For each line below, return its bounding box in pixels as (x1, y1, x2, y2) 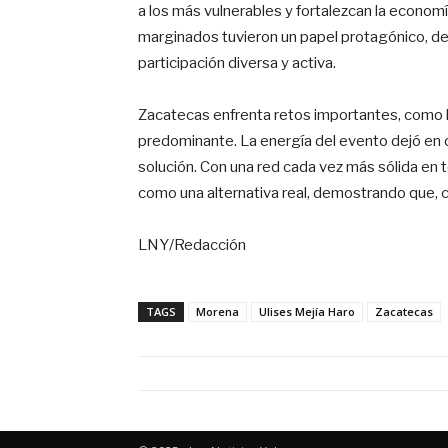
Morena (196, 303, 239, 319)
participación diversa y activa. (138, 53, 336, 72)
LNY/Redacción (138, 235, 246, 254)
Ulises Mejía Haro (259, 303, 355, 319)
